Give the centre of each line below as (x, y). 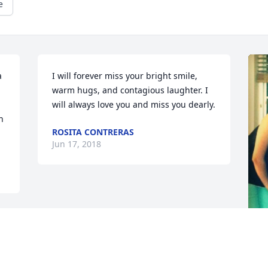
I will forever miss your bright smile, (125, 76)
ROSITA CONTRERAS (93, 132)
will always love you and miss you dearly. (134, 105)
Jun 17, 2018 (77, 144)
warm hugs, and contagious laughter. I (130, 90)
